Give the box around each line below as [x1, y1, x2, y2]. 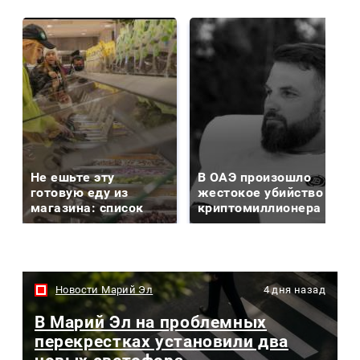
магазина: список [31, 199, 144, 215]
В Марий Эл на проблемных [35, 313, 267, 333]
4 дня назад [263, 283, 325, 296]
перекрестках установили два [35, 332, 288, 352]
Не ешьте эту [31, 169, 115, 185]
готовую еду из [31, 184, 129, 200]
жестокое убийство [198, 184, 324, 200]
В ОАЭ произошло [198, 169, 312, 185]
